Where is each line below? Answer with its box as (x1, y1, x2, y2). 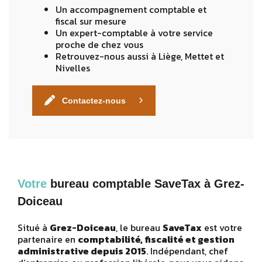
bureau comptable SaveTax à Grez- (50, 177, 244, 190)
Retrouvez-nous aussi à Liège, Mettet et (56, 49, 224, 63)
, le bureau (116, 220, 163, 235)
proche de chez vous (56, 37, 143, 51)
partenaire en (18, 232, 78, 246)
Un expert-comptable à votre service (56, 25, 213, 40)
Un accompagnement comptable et (56, 2, 206, 16)
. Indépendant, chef (146, 243, 228, 258)
